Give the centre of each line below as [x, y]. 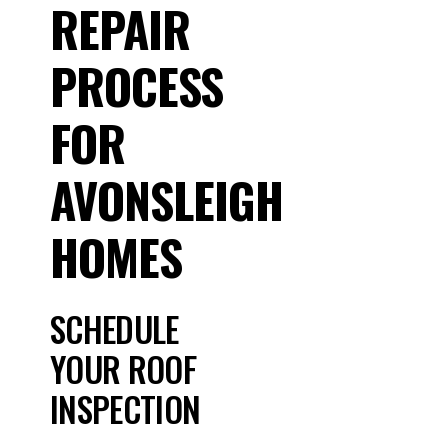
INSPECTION [125, 408]
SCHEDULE [114, 328]
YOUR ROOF [123, 368]
